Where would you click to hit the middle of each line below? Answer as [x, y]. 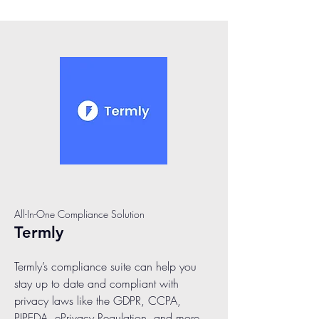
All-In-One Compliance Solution [79, 214]
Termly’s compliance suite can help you [105, 266]
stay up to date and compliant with [96, 283]
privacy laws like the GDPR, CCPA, [98, 300]
